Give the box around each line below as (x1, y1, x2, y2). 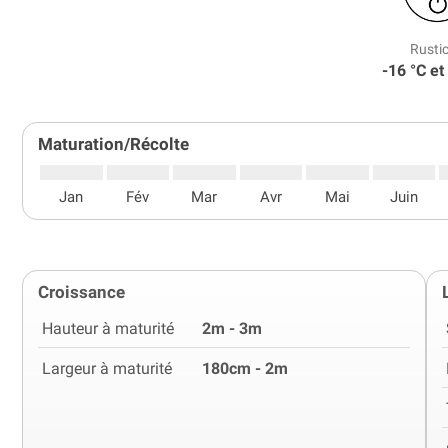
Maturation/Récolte (38, 133, 189, 154)
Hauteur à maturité (42, 318, 174, 338)
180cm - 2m (202, 358, 288, 378)
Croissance (38, 281, 125, 302)
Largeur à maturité (42, 358, 172, 378)
